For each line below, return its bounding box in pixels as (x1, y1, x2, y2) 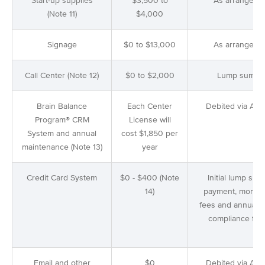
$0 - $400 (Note (120, 173, 179, 183)
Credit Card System (27, 173, 97, 183)
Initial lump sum (208, 173, 264, 183)
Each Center (127, 101, 172, 112)
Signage (47, 40, 77, 50)
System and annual (27, 128, 96, 139)
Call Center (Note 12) (25, 70, 99, 81)
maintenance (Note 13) (21, 142, 102, 153)
